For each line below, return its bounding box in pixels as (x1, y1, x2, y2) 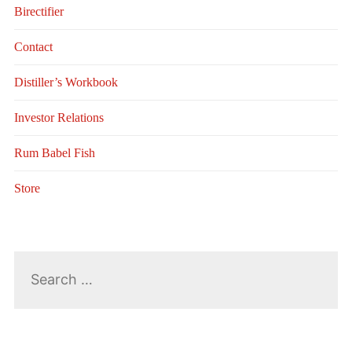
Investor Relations (13, 111, 104, 125)
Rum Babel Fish (13, 146, 95, 160)
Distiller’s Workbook (13, 75, 118, 90)
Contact (13, 40, 53, 54)
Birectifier (13, 5, 64, 19)
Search (13, 254, 50, 268)
